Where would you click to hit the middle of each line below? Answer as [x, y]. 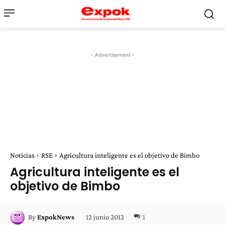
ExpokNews [56, 217]
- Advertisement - [113, 55]
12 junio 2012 [105, 217]
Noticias [22, 155]
